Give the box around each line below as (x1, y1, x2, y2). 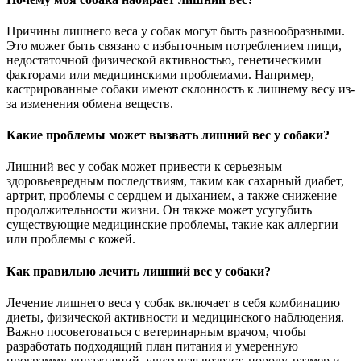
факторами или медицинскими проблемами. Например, (6, 67, 314, 81)
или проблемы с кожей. (6, 232, 135, 247)
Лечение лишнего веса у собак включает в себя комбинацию (6, 295, 340, 309)
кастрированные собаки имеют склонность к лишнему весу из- (6, 81, 355, 96)
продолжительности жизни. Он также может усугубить (6, 203, 312, 218)
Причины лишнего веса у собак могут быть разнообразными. (6, 23, 345, 38)
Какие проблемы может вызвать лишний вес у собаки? (6, 128, 330, 143)
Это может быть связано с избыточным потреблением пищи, (6, 38, 342, 52)
